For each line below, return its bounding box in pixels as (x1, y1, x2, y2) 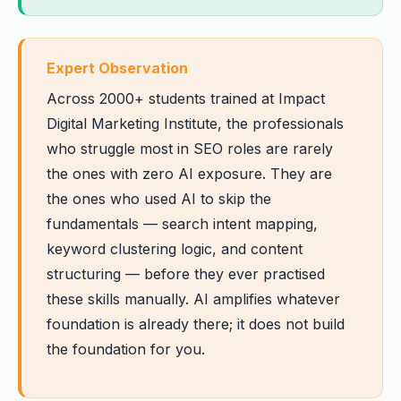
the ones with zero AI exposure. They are (47, 165, 332, 183)
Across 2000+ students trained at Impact (47, 90, 325, 107)
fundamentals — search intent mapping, (47, 215, 318, 233)
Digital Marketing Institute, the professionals (47, 115, 344, 132)
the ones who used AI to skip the (47, 190, 271, 208)
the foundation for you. (47, 340, 205, 358)
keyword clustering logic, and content (47, 240, 303, 258)
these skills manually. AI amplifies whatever (47, 290, 340, 308)
